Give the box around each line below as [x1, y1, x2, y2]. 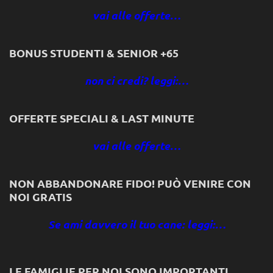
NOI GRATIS [9, 189, 72, 204]
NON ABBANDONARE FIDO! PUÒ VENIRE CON [9, 175, 251, 190]
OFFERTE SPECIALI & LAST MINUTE [9, 110, 194, 125]
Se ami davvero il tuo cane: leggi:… [48, 216, 225, 232]
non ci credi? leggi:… [85, 73, 188, 88]
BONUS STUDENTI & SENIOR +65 [9, 45, 179, 60]
